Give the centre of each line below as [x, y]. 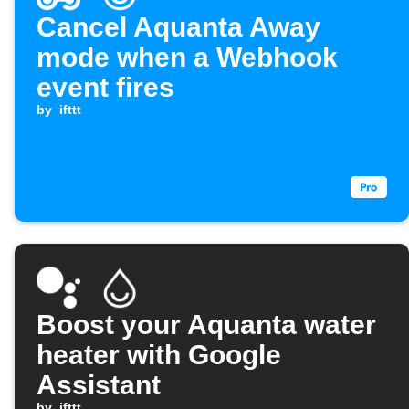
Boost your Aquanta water [206, 325]
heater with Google [159, 355]
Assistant [99, 385]
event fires [105, 88]
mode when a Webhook [187, 58]
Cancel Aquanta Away [178, 27]
